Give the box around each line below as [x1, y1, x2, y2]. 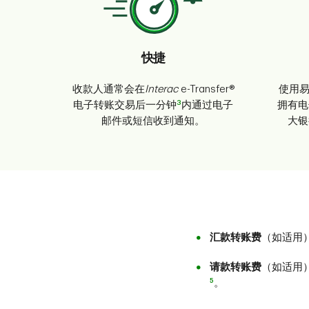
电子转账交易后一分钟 [73, 100, 177, 111]
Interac [144, 84, 178, 95]
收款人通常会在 [72, 84, 145, 95]
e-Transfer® [177, 84, 235, 95]
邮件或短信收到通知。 [101, 116, 205, 127]
